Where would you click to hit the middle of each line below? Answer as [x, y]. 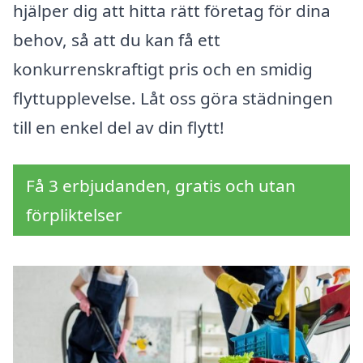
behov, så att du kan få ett [117, 40]
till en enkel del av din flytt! [119, 128]
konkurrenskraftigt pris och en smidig [163, 69]
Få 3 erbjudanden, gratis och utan [161, 186]
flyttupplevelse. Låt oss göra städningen [173, 98]
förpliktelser [74, 215]
